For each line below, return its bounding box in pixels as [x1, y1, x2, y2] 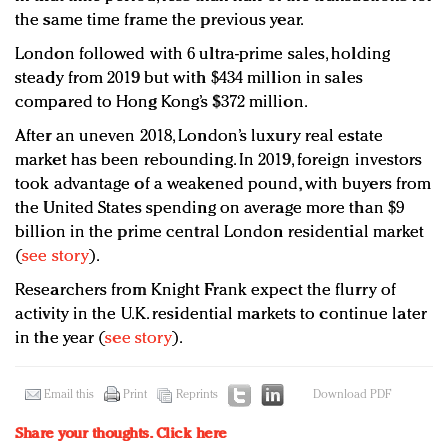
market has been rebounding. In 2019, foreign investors [15, 152, 423, 170]
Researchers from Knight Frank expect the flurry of [15, 282, 397, 300]
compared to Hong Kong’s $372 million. [15, 94, 308, 112]
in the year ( [15, 330, 106, 348]
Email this [44, 389, 94, 402]
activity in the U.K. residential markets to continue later [15, 306, 427, 324]
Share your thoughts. [15, 427, 156, 443]
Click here [155, 427, 227, 443]
